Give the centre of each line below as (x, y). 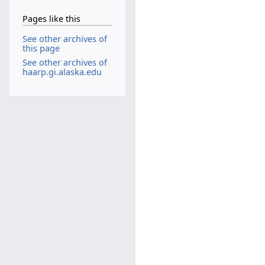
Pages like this (51, 18)
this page (41, 49)
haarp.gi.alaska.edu (62, 72)
